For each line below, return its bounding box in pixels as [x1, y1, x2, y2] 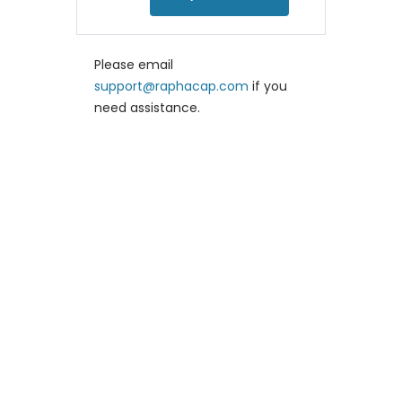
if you [248, 76, 287, 95]
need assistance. [93, 98, 200, 117]
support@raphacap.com [93, 76, 249, 95]
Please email [93, 55, 173, 74]
